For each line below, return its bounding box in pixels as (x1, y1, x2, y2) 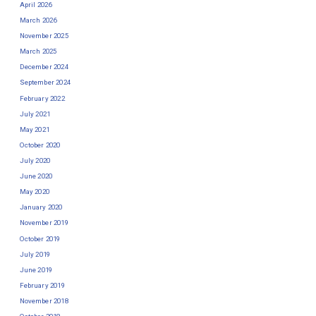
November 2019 (19, 219, 68, 227)
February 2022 (19, 94, 65, 102)
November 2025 (19, 32, 68, 40)
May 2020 (19, 188, 49, 196)
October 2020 (19, 140, 61, 149)
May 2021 (19, 125, 49, 133)
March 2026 (19, 16, 57, 24)
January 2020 (19, 203, 63, 212)
